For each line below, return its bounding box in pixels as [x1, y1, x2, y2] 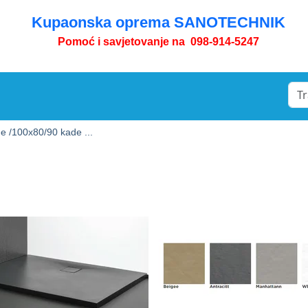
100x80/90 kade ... [12, 126, 93, 137]
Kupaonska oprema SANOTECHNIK [32, 14, 285, 31]
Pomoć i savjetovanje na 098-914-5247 [58, 36, 259, 47]
